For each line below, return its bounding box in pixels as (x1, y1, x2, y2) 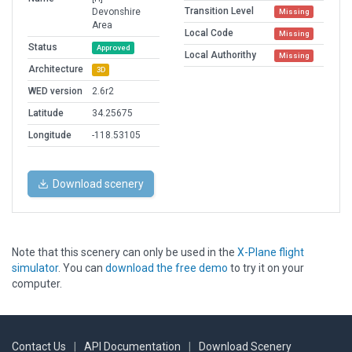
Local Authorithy (185, 49, 256, 61)
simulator (12, 262, 58, 275)
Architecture (28, 64, 83, 75)
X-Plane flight (237, 246, 304, 259)
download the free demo (105, 262, 228, 275)
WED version (28, 86, 82, 97)
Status (28, 42, 57, 53)
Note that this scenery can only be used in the (12, 246, 237, 259)
